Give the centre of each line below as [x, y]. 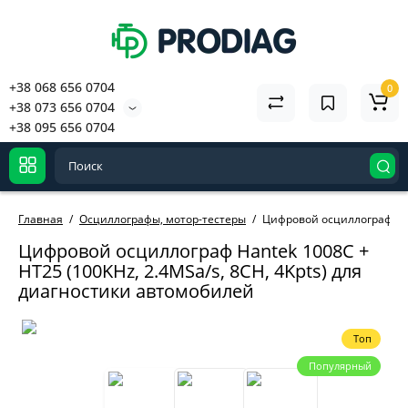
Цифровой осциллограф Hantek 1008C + [194, 251]
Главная [41, 219]
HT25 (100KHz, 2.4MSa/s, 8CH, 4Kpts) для [190, 271]
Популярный [340, 366]
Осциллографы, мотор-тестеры [163, 219]
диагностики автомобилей [136, 291]
